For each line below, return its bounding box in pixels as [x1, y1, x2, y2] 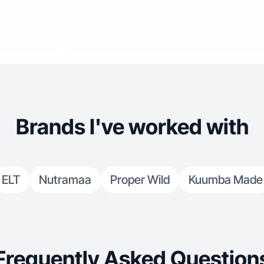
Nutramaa [38, 173, 91, 187]
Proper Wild [110, 173, 170, 187]
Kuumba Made [188, 173, 263, 187]
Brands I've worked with [15, 114, 249, 140]
